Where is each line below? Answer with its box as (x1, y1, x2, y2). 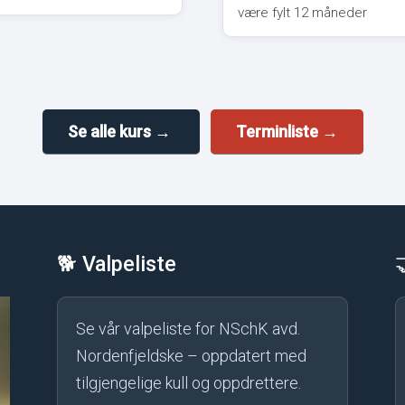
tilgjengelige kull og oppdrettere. (76, 373, 302, 393)
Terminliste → (235, 121, 338, 141)
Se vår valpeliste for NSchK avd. (76, 319, 301, 339)
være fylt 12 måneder (237, 4, 367, 21)
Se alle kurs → (67, 121, 174, 141)
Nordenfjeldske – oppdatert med (76, 346, 307, 366)
